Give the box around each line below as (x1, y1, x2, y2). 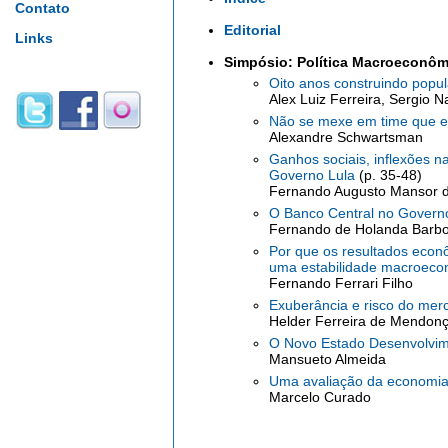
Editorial (224, 22, 281, 38)
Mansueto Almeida (269, 351, 386, 367)
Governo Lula (269, 167, 359, 183)
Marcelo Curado (269, 389, 371, 405)
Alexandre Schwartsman (269, 129, 423, 145)
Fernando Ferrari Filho (269, 275, 413, 291)
